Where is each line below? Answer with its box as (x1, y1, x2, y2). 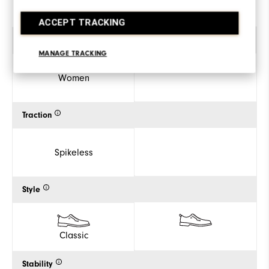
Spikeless (54, 147, 93, 158)
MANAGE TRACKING (38, 49, 107, 57)
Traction (22, 110, 52, 120)
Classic (59, 229, 88, 241)
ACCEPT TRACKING (38, 17, 125, 28)
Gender (22, 35, 51, 46)
